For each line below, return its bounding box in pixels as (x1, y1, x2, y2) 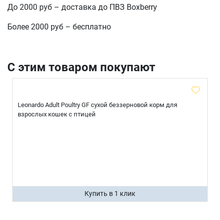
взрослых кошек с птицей (18, 110, 96, 118)
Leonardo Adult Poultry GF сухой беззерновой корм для (18, 101, 177, 109)
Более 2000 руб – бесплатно (7, 22, 111, 32)
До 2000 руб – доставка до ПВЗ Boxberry (7, 2, 157, 12)
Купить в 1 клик (84, 190, 136, 198)
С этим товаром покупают (7, 60, 155, 75)
